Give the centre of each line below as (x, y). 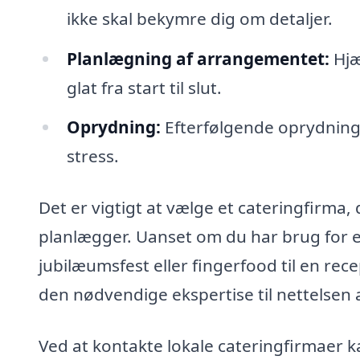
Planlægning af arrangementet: (198, 58)
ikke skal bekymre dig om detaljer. (199, 18)
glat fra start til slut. (144, 87)
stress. (92, 156)
